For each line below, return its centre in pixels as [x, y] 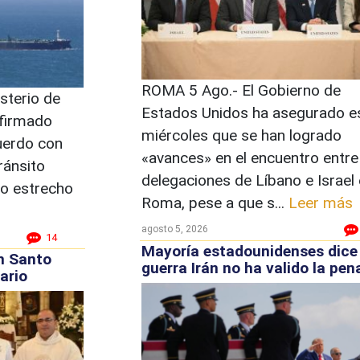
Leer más [320, 202]
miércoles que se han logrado [241, 135]
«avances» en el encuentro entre [250, 157]
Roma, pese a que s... [215, 202]
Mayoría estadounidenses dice [249, 251]
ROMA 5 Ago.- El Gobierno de [241, 90]
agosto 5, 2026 [174, 229]
